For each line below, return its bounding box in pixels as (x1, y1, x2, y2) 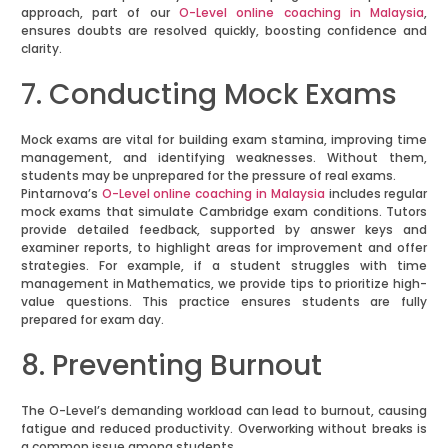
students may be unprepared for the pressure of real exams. (20, 167, 396, 185)
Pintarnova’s (20, 185, 102, 203)
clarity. (20, 40, 62, 58)
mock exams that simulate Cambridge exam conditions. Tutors (20, 203, 428, 221)
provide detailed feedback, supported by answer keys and (20, 221, 428, 239)
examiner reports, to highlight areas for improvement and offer (20, 239, 428, 257)
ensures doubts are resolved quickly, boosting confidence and (20, 22, 428, 40)
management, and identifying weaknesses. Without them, (20, 149, 428, 167)
